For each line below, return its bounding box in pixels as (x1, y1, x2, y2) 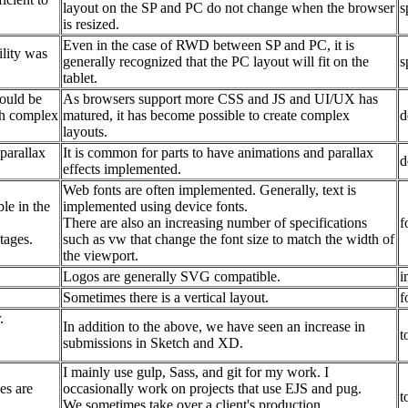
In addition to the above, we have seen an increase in (63, 319, 365, 335)
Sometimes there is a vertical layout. (63, 290, 269, 306)
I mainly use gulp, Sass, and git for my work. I (63, 364, 329, 381)
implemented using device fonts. (63, 199, 248, 215)
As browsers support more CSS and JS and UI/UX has (63, 91, 378, 107)
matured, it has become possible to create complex (63, 107, 350, 124)
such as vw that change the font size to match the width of (63, 231, 394, 248)
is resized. (63, 16, 119, 33)
